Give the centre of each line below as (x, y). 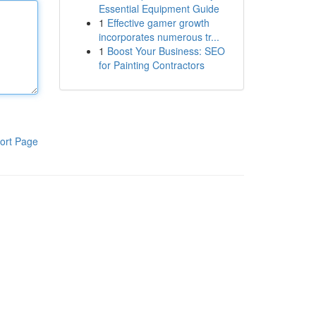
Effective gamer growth (158, 23)
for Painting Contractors (151, 65)
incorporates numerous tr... (159, 37)
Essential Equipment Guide (159, 8)
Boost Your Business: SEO (166, 51)
